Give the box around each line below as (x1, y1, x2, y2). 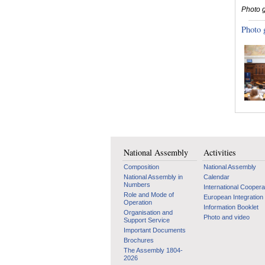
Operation (124, 198, 152, 206)
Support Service (124, 216, 170, 224)
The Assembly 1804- (124, 246, 183, 254)
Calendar (203, 173, 230, 180)
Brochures (124, 236, 154, 244)
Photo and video (203, 213, 250, 221)
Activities (203, 146, 236, 158)
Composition (124, 163, 159, 170)
